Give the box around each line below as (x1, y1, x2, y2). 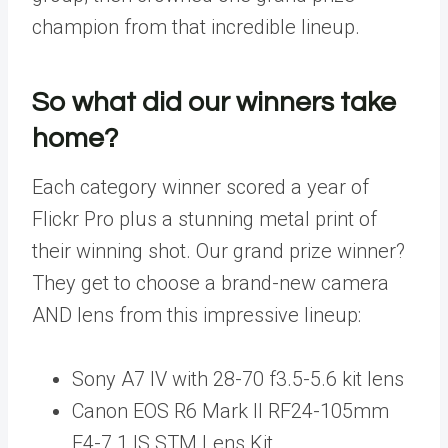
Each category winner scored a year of (32, 175, 369, 199)
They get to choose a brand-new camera (32, 271, 389, 295)
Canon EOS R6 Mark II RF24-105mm (72, 399, 389, 423)
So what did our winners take (32, 88, 396, 117)
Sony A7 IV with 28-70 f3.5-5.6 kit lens (72, 367, 404, 391)
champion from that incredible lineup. (32, 15, 365, 39)
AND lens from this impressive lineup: (32, 303, 361, 327)
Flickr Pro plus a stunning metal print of (32, 207, 377, 231)
